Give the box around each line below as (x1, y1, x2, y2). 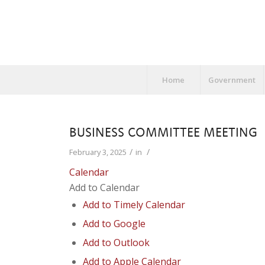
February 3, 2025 (69, 147, 127, 157)
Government (208, 75, 256, 85)
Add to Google (83, 217, 146, 230)
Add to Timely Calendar (83, 198, 186, 211)
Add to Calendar (69, 181, 140, 194)
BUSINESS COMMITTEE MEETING (69, 124, 258, 140)
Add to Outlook (83, 236, 150, 249)
